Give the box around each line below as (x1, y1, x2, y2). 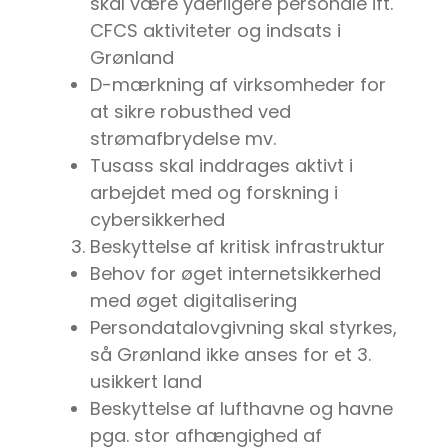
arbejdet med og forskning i (90, 180, 338, 206)
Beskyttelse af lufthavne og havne (90, 396, 393, 422)
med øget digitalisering (90, 288, 297, 314)
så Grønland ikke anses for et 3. (90, 342, 371, 368)
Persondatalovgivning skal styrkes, (90, 315, 397, 341)
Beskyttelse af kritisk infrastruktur (90, 234, 385, 260)
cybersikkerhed (90, 207, 225, 233)
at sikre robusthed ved (90, 99, 291, 125)
